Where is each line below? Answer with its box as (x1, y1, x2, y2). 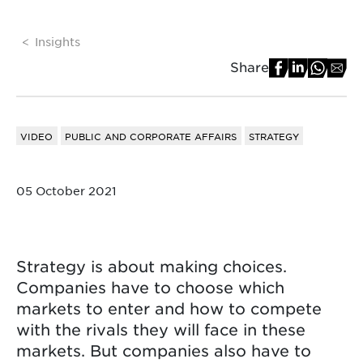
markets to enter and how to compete (16, 298, 322, 318)
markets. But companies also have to (16, 340, 311, 360)
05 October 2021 (16, 182, 117, 198)
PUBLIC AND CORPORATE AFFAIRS (65, 130, 237, 142)
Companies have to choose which (16, 277, 284, 297)
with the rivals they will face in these (16, 319, 305, 339)
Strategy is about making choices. (16, 256, 287, 275)
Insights (35, 33, 81, 49)
